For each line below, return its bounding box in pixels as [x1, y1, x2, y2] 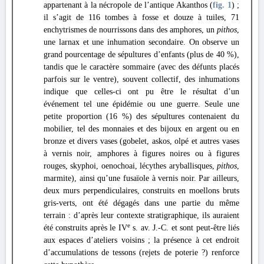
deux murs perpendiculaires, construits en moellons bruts [44, 186, 239, 195]
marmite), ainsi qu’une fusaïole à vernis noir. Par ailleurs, [44, 174, 239, 183]
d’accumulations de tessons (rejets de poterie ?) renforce [44, 248, 239, 257]
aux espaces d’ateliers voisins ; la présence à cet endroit [44, 236, 239, 245]
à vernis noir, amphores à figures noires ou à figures [44, 149, 239, 158]
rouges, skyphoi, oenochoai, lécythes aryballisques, [44, 161, 217, 170]
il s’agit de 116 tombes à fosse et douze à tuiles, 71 [44, 13, 239, 22]
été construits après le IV [44, 223, 127, 232]
